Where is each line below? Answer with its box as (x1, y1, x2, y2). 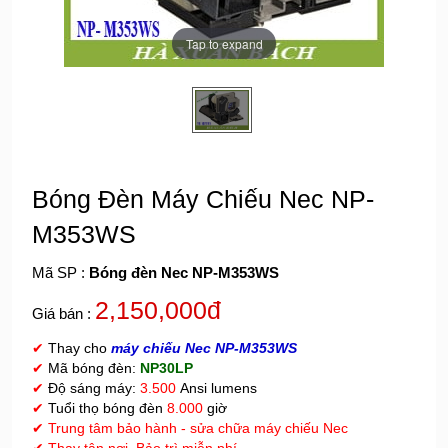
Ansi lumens (176, 380, 257, 396)
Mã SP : (32, 264, 89, 281)
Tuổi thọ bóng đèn (44, 400, 167, 416)
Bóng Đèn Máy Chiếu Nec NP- (32, 185, 374, 213)
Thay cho (44, 340, 111, 356)
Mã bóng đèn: (44, 360, 140, 376)
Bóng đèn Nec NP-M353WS (89, 264, 279, 281)
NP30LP (140, 360, 193, 376)
